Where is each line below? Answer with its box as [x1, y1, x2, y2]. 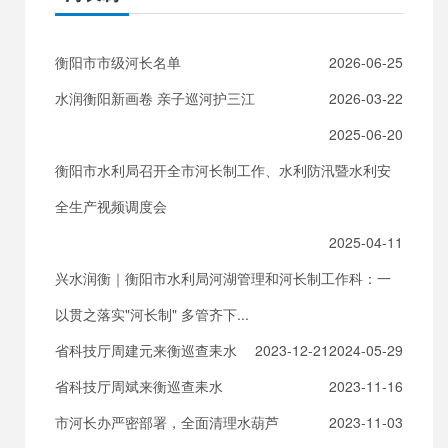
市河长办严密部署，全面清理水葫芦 [55, 412, 279, 432]
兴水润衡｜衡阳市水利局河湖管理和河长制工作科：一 [55, 268, 391, 288]
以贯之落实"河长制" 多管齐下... [55, 304, 249, 324]
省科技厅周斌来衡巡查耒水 [55, 376, 223, 396]
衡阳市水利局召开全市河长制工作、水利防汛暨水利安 [55, 160, 391, 180]
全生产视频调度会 [55, 196, 167, 216]
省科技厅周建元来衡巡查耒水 [55, 340, 237, 360]
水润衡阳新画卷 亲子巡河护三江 [55, 88, 255, 108]
